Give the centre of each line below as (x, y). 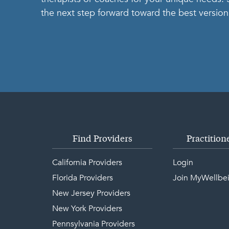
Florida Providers (83, 178)
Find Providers (102, 139)
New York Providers (87, 209)
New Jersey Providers (91, 193)
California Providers (87, 163)
